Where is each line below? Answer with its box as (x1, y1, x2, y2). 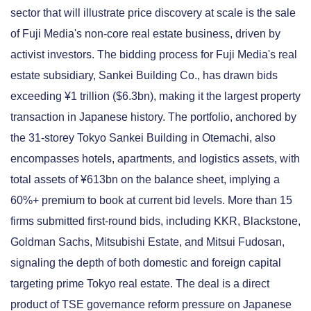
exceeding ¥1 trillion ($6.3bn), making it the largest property (10, 90, 301, 102)
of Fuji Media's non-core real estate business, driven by (10, 27, 280, 40)
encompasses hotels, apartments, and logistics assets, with (10, 152, 300, 165)
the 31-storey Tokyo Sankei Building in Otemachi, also (10, 131, 276, 144)
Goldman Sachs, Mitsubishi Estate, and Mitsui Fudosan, (10, 235, 285, 248)
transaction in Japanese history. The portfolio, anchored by (10, 110, 296, 123)
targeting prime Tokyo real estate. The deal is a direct (10, 277, 269, 289)
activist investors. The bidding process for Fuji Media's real (10, 48, 297, 60)
